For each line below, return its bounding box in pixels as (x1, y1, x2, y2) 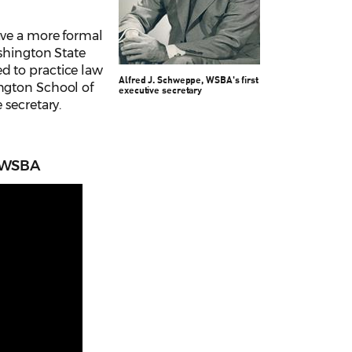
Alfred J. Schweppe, (119, 74, 204, 86)
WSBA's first (203, 74, 258, 86)
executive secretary (119, 84, 203, 97)
